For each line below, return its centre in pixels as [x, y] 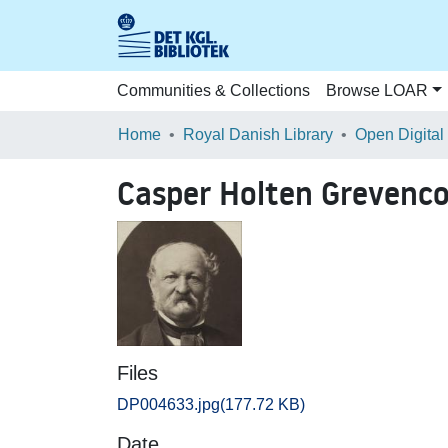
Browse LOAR [377, 90]
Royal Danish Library [258, 134]
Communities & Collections [213, 90]
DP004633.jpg [168, 404]
